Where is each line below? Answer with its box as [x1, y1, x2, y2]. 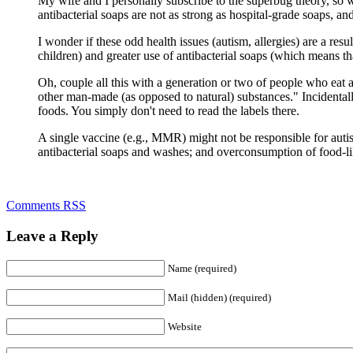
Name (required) [168, 262, 236, 274]
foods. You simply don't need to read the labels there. [38, 104, 299, 118]
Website [168, 320, 202, 333]
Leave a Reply [6, 228, 98, 245]
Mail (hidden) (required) [168, 291, 271, 303]
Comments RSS [6, 199, 86, 213]
